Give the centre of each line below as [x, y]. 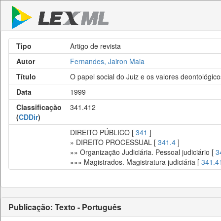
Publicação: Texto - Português [65, 207]
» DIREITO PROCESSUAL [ [114, 142]
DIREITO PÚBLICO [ [103, 132]
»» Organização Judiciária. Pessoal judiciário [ [143, 152]
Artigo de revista [95, 46]
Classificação [39, 107]
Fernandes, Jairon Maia [107, 61]
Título [26, 76]
